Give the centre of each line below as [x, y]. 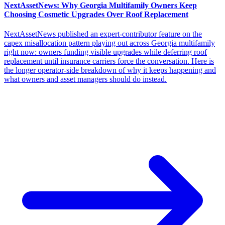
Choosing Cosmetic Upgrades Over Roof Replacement [96, 14]
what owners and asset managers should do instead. [85, 79]
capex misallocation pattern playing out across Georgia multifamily [109, 43]
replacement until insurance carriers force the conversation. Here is [109, 61]
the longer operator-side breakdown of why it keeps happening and [110, 70]
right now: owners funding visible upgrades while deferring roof [105, 52]
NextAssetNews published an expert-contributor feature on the [103, 34]
